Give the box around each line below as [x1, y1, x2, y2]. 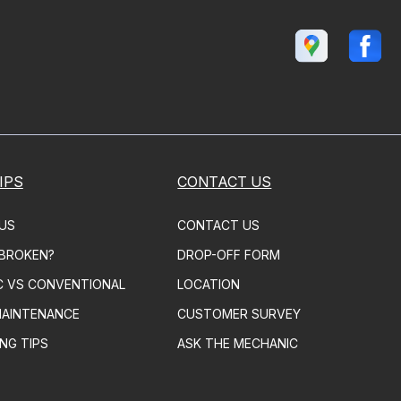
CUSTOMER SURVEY [177, 305, 302, 321]
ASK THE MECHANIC [177, 335, 299, 351]
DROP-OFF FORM [177, 246, 281, 262]
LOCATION [177, 276, 241, 292]
